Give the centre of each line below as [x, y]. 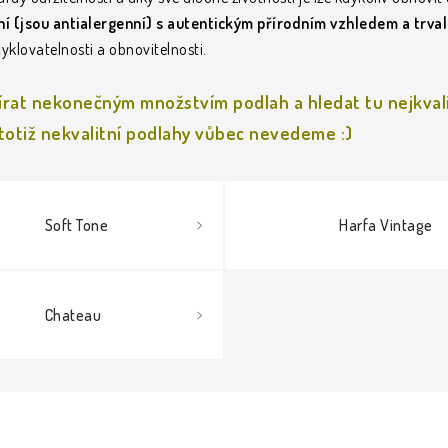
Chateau [72, 315]
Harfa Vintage [386, 225]
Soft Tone [76, 225]
